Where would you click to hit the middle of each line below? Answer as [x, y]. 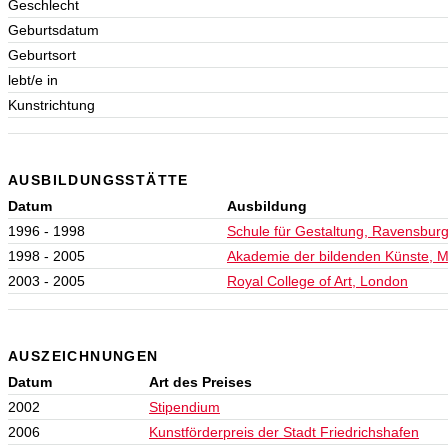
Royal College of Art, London [317, 280]
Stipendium [184, 406]
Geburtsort [42, 54]
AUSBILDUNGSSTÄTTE [98, 179]
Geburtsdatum [53, 29]
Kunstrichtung [51, 104]
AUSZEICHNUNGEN [83, 355]
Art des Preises [200, 381]
